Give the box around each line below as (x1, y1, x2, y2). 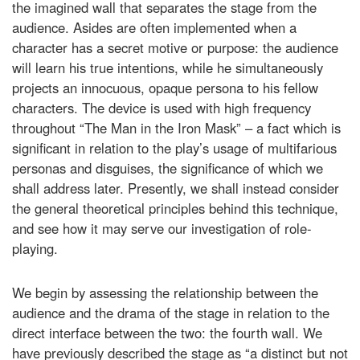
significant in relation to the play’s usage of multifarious (12, 137, 337, 157)
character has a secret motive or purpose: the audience (12, 37, 338, 57)
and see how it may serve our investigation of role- (12, 218, 312, 238)
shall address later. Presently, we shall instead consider (12, 178, 339, 198)
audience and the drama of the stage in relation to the (12, 302, 329, 322)
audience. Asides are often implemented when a (12, 17, 297, 37)
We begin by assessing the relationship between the (12, 282, 318, 302)
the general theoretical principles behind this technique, (12, 198, 338, 218)
